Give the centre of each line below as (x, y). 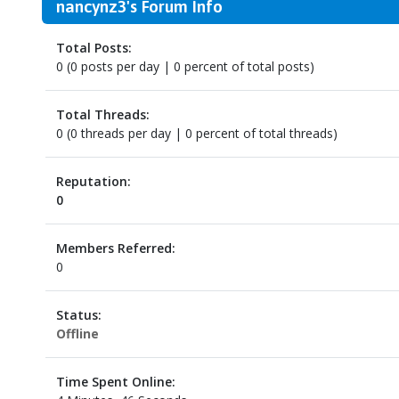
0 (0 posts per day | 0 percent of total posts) (185, 67)
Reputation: (93, 182)
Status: (78, 315)
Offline (77, 334)
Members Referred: (115, 248)
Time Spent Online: (115, 382)
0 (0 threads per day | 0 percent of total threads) (196, 134)
